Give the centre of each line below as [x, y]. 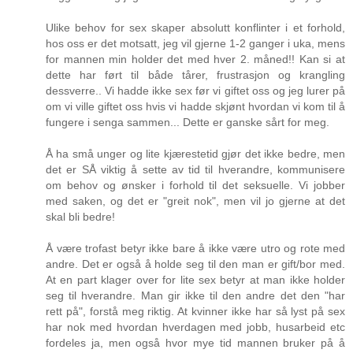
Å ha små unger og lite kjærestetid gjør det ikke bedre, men [195, 153]
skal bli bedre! [80, 216]
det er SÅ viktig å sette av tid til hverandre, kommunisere [195, 169]
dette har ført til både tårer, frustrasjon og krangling [195, 74]
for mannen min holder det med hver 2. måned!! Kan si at [195, 59]
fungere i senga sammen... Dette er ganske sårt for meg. [188, 122]
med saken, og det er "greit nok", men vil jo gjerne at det [195, 201]
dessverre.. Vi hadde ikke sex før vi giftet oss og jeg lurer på [195, 90]
